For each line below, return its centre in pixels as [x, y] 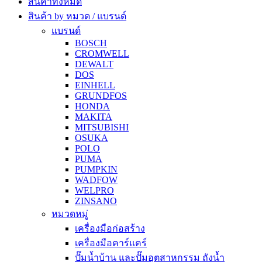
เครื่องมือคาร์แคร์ [111, 243]
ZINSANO [96, 201]
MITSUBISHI [102, 127]
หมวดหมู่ [70, 213]
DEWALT [94, 64]
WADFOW [96, 180]
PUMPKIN [96, 169]
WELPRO [94, 190]
